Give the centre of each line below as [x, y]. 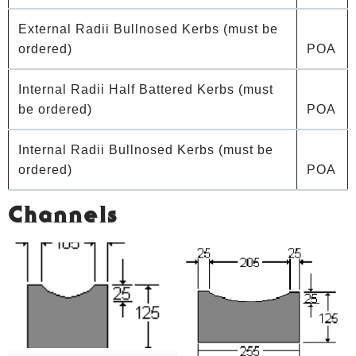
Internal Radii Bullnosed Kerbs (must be [146, 150]
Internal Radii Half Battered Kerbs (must [146, 90]
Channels [63, 217]
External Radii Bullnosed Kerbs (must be [148, 29]
